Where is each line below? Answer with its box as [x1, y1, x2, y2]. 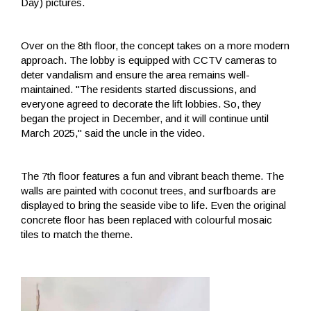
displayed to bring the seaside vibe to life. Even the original [21, 199, 286, 212]
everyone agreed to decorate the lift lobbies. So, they [21, 98, 262, 110]
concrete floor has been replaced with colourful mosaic [21, 214, 272, 226]
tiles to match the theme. [21, 228, 133, 241]
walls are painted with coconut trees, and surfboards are [21, 185, 276, 197]
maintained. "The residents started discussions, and [21, 83, 256, 96]
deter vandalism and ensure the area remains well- [21, 69, 250, 81]
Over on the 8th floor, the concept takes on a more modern [21, 40, 289, 52]
